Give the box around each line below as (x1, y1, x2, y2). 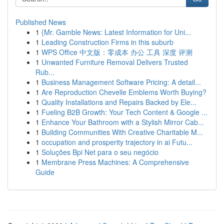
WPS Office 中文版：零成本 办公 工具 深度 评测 (41, 47, 192, 57)
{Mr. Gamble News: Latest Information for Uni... (41, 27, 191, 37)
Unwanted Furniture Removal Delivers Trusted (41, 57, 188, 67)
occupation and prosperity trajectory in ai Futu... (41, 137, 192, 147)
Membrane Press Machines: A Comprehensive (41, 157, 189, 167)
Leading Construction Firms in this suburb (41, 37, 173, 47)
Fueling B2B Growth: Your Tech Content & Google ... (41, 107, 207, 117)
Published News (15, 17, 66, 27)
